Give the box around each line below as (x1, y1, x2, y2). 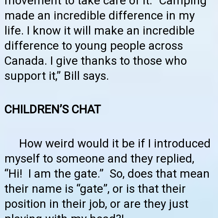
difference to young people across (4, 38, 183, 53)
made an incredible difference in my (4, 8, 195, 22)
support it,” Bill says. (4, 69, 109, 83)
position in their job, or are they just (4, 197, 188, 211)
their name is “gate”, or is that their (4, 182, 186, 196)
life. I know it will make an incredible (4, 23, 195, 37)
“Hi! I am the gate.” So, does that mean (4, 166, 210, 181)
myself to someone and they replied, (4, 151, 194, 165)
